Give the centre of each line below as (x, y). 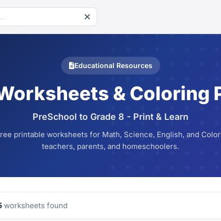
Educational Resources (113, 65)
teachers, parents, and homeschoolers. (110, 146)
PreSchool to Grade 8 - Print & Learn (110, 117)
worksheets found (35, 205)
